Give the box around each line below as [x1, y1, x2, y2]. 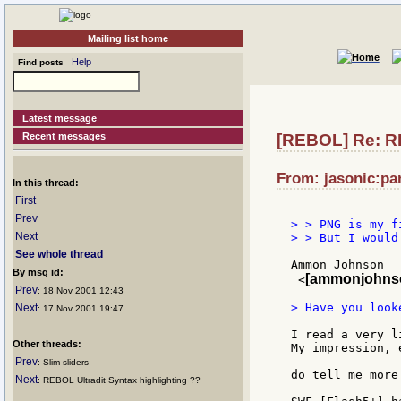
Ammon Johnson [291, 258, 384, 272]
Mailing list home [87, 33, 168, 44]
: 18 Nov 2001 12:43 [38, 286, 124, 295]
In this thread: [13, 177, 79, 188]
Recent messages [22, 131, 107, 141]
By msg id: [13, 267, 64, 277]
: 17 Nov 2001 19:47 [38, 303, 124, 313]
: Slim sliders [38, 357, 89, 367]
